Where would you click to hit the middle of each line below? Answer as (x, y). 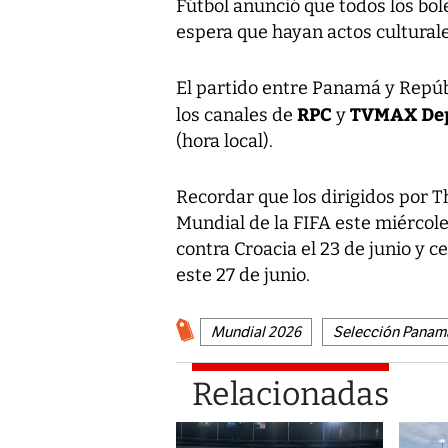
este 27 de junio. (243, 275)
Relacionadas (290, 394)
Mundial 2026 (256, 332)
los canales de (236, 115)
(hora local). (224, 141)
